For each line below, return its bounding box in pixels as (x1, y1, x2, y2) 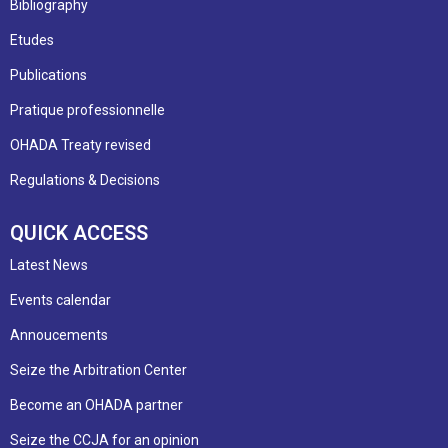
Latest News (10, 256, 88, 273)
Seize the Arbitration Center (10, 361, 187, 378)
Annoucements (10, 326, 108, 343)
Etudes (10, 31, 54, 48)
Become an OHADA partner (10, 396, 183, 413)
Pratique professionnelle (10, 101, 165, 118)
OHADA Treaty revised (10, 136, 151, 153)
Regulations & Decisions (10, 171, 160, 188)
